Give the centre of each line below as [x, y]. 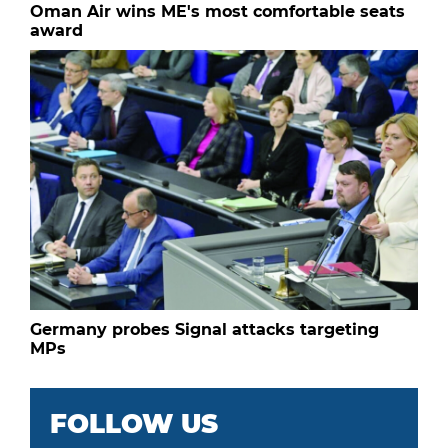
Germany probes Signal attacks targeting [204, 330]
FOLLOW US [134, 424]
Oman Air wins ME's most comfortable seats [217, 12]
